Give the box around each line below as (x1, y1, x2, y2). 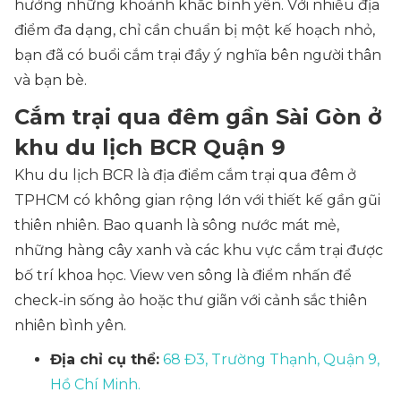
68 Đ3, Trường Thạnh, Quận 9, (163, 351, 380, 368)
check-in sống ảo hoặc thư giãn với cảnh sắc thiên (14, 292, 367, 309)
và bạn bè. (14, 72, 87, 89)
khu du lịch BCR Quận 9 (14, 134, 286, 160)
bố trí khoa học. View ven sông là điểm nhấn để (14, 267, 352, 284)
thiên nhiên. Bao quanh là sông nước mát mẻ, (14, 217, 339, 234)
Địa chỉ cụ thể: (50, 351, 159, 368)
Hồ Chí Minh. (50, 376, 141, 393)
